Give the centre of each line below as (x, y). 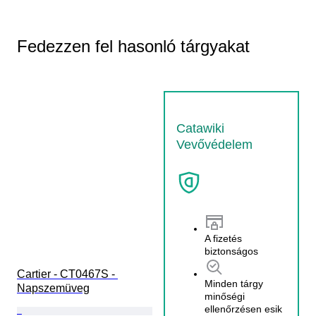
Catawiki (200, 128)
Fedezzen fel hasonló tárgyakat (133, 46)
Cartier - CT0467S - (67, 274)
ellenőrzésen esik (243, 309)
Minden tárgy (234, 283)
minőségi (225, 296)
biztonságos (231, 251)
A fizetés (223, 238)
